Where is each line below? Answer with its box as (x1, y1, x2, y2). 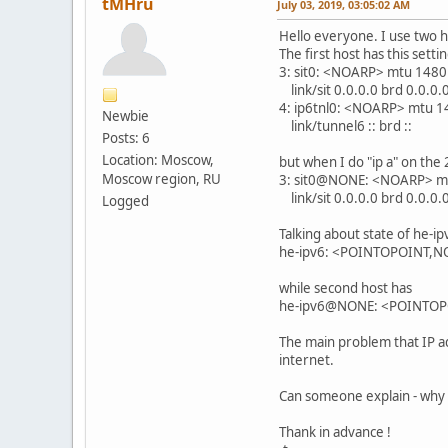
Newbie (102, 106, 149, 125)
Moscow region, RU (102, 169, 221, 188)
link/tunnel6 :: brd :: (279, 116, 412, 135)
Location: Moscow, (102, 150, 214, 169)
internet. (279, 350, 334, 369)
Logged (102, 191, 149, 210)
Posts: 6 (102, 128, 150, 147)
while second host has (279, 278, 412, 297)
